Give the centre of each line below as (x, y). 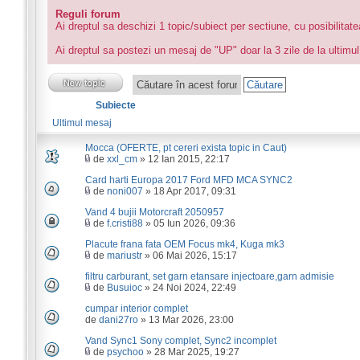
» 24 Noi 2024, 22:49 (189, 288)
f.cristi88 (125, 223)
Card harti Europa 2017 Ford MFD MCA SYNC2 (188, 180)
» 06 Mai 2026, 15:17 (189, 256)
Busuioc (124, 288)
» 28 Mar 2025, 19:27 (191, 352)
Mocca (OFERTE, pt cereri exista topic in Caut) (186, 148)
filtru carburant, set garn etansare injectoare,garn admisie (209, 276)
